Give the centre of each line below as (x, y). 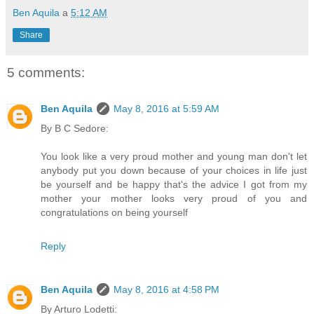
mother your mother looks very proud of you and (174, 199)
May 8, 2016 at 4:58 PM (166, 290)
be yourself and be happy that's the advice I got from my (174, 185)
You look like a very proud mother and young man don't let (174, 157)
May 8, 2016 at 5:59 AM (166, 109)
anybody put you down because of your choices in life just (174, 171)
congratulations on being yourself (114, 213)
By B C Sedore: (75, 129)
